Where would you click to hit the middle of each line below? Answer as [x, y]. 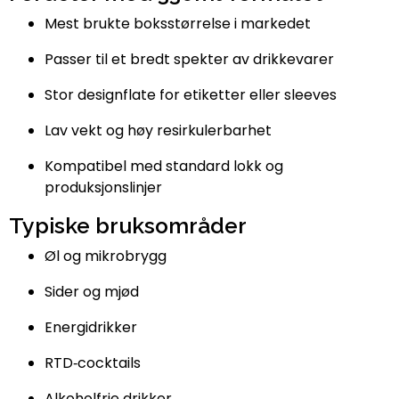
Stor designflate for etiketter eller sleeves [191, 94]
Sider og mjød [92, 291]
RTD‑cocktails [93, 362]
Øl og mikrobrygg [106, 256]
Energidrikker [91, 327]
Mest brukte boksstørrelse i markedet [178, 23]
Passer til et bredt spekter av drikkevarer [189, 59]
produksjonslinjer [103, 187]
